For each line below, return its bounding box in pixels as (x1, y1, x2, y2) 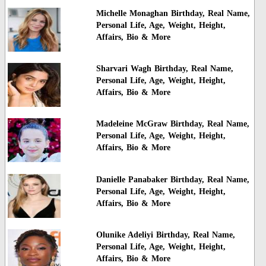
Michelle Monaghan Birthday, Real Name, (96, 8, 250, 18)
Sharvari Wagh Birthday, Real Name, (96, 64, 233, 73)
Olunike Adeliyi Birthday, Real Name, (96, 230, 235, 240)
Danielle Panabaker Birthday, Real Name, (96, 175, 249, 184)
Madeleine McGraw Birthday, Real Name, (96, 119, 249, 129)
